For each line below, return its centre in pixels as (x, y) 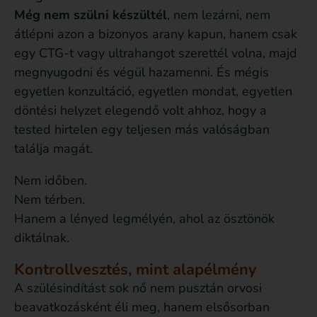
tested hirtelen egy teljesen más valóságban (142, 130)
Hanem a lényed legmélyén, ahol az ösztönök (144, 219)
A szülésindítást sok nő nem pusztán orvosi (138, 288)
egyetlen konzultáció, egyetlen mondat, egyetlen (153, 92)
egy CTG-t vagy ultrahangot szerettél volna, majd (156, 53)
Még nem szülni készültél (91, 15)
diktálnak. (42, 238)
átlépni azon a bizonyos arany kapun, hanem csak (156, 34)
